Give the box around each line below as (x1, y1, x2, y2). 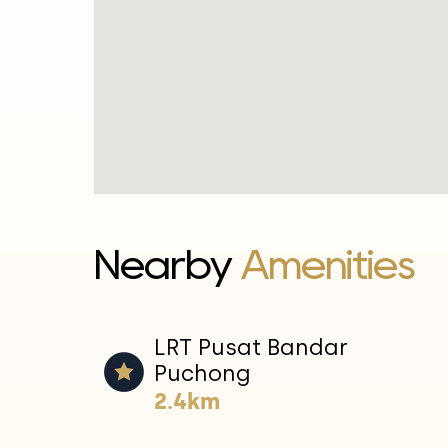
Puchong (154, 359, 251, 387)
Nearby (94, 245, 241, 283)
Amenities (241, 245, 415, 283)
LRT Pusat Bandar (154, 333, 348, 361)
